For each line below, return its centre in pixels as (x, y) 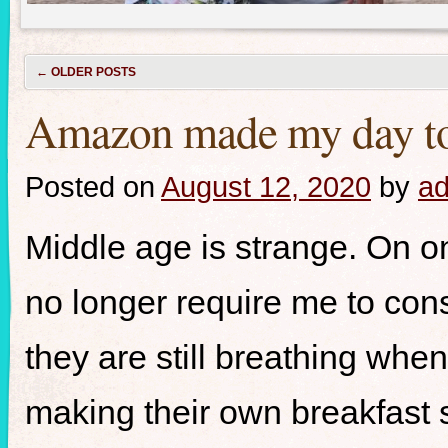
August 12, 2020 (266, 186)
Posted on (90, 186)
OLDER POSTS (92, 72)
